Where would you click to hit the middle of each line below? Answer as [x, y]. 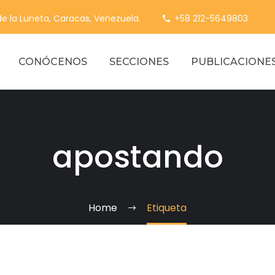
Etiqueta [167, 208]
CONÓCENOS [53, 62]
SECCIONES [139, 62]
